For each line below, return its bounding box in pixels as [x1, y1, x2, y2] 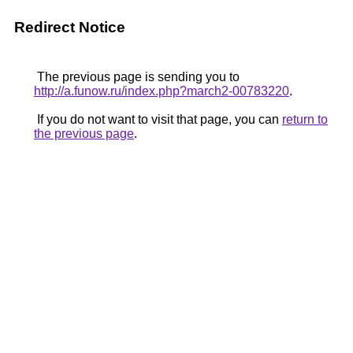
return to [282, 113, 328, 126]
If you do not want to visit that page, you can [34, 113, 282, 126]
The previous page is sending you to [34, 70, 240, 84]
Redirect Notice [14, 19, 125, 35]
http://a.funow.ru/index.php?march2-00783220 [34, 84, 289, 98]
